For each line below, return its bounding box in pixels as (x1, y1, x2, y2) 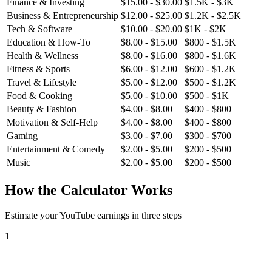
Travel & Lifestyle (7, 76, 76, 87)
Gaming (7, 130, 38, 141)
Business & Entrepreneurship (7, 10, 118, 21)
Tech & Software (7, 23, 72, 34)
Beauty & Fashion (7, 103, 76, 114)
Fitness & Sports (7, 63, 70, 74)
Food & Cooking (7, 90, 72, 101)
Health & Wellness (7, 50, 78, 61)
